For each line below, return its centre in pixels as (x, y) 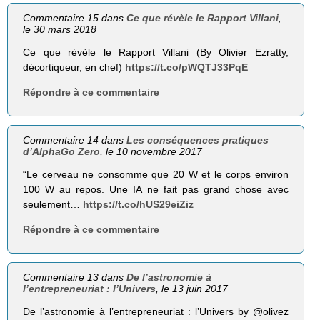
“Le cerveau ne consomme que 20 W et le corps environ (156, 175)
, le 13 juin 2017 (192, 289)
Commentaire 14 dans (75, 140)
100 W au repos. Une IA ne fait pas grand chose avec (156, 190)
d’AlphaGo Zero (62, 152)
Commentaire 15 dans (75, 17)
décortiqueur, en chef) (74, 67)
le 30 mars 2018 (60, 29)
